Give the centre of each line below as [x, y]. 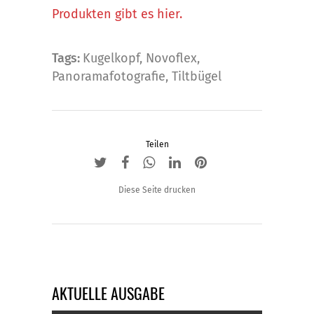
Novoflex [171, 59]
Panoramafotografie [109, 77]
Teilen [157, 145]
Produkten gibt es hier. [117, 14]
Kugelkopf [111, 59]
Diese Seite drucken [157, 190]
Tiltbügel [197, 77]
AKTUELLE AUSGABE [108, 293]
